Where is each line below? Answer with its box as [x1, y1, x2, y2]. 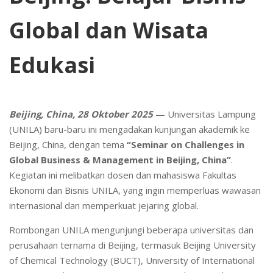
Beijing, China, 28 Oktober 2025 [9, 108, 155, 120]
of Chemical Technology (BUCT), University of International [9, 254, 255, 266]
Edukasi [9, 50, 95, 80]
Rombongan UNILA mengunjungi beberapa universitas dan [9, 224, 253, 236]
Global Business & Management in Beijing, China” [9, 154, 231, 166]
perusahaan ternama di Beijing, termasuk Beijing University [9, 239, 256, 251]
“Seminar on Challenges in [127, 138, 244, 151]
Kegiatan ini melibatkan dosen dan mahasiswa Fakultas [9, 169, 236, 181]
